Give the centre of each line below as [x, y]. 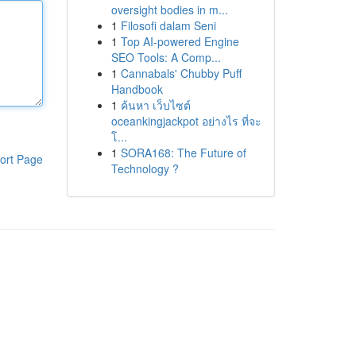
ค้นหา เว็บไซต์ [155, 105]
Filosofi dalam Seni [168, 25]
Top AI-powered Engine [180, 41]
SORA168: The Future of [183, 153]
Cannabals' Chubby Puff [181, 73]
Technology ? [145, 168]
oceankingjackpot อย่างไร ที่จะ [186, 121]
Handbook [137, 89]
